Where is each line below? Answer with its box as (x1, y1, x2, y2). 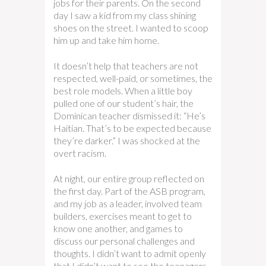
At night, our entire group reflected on (53, 173, 204, 184)
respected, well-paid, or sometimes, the (53, 72, 213, 84)
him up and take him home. (53, 34, 159, 46)
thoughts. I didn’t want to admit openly (53, 248, 206, 259)
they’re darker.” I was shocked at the (53, 135, 200, 146)
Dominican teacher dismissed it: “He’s (53, 110, 205, 121)
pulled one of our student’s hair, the (53, 97, 194, 109)
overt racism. (53, 147, 106, 159)
